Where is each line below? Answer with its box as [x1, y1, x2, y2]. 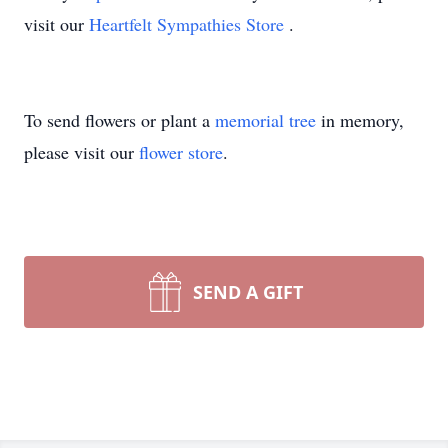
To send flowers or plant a [24, 108, 215, 132]
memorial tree [215, 108, 316, 132]
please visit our [24, 140, 139, 164]
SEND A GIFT [193, 280, 303, 304]
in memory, [316, 108, 404, 132]
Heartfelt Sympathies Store [89, 12, 289, 36]
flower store [139, 140, 223, 164]
